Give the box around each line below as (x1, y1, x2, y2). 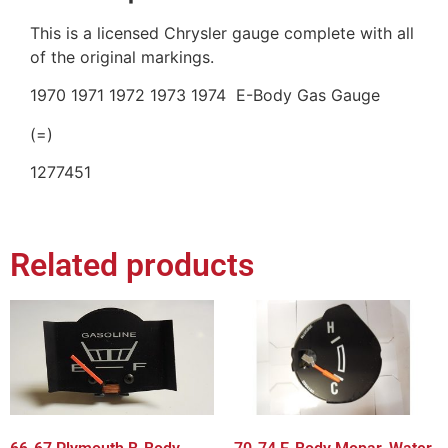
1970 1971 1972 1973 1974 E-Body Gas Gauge (30, 85, 380, 106)
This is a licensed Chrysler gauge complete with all (30, 22, 414, 43)
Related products (10, 246, 254, 285)
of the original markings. (30, 46, 214, 67)
